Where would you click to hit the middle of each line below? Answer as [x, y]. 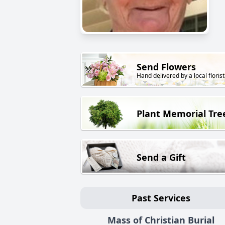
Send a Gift [161, 157]
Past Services [161, 198]
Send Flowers [166, 67]
